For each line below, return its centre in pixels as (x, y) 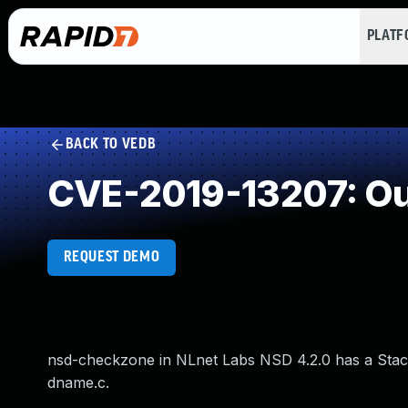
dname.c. (78, 382)
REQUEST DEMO (112, 257)
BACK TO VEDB (111, 144)
